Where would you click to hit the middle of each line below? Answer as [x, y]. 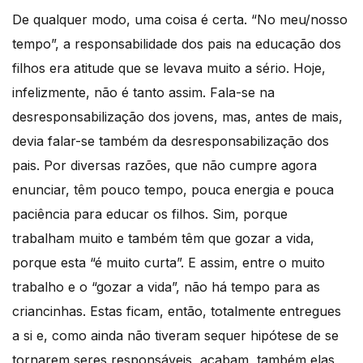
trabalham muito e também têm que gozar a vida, [163, 238]
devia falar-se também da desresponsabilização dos [171, 141]
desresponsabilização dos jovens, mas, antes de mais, [177, 116]
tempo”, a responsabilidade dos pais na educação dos [177, 43]
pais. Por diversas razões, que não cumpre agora [164, 165]
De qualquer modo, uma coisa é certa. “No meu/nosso [180, 19]
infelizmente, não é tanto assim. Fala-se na [143, 92]
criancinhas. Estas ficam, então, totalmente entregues [177, 311]
